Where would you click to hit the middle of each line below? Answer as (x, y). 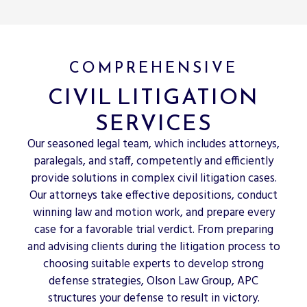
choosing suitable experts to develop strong (153, 265)
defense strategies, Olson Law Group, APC (153, 282)
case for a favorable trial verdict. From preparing (153, 230)
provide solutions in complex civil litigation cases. (153, 179)
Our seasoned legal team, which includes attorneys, (153, 145)
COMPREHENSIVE (153, 68)
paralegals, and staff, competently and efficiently (153, 162)
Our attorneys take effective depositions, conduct (153, 196)
